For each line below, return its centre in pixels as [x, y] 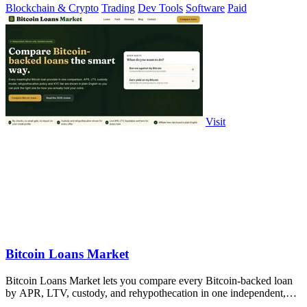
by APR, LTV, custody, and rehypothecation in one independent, [146, 293]
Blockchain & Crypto [52, 8]
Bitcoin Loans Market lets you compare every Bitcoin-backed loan [149, 280]
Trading [118, 8]
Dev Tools [160, 8]
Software [205, 8]
